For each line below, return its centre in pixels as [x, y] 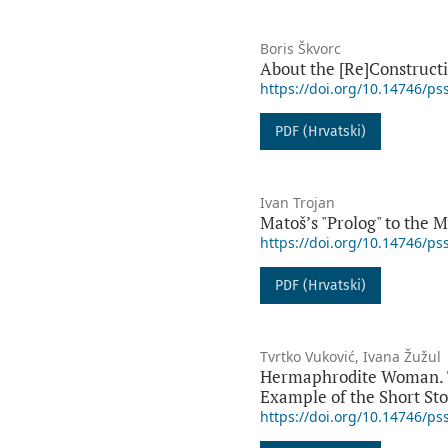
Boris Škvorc [300, 49]
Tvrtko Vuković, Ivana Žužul [350, 357]
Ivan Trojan [297, 203]
